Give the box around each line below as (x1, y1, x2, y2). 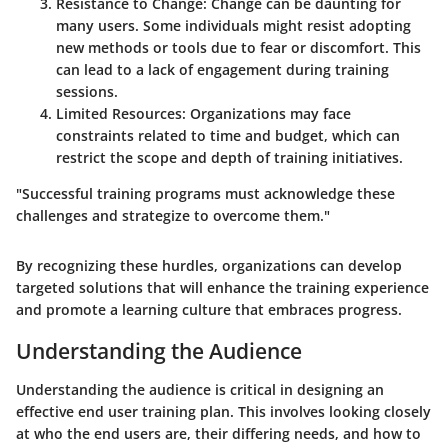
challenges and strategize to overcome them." (16, 206, 330, 226)
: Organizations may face (182, 104, 351, 124)
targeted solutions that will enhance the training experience (16, 278, 429, 298)
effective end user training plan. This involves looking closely (16, 401, 431, 421)
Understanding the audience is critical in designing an (16, 379, 384, 399)
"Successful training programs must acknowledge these (16, 184, 395, 204)
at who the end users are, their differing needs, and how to (16, 423, 421, 443)
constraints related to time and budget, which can (56, 126, 400, 146)
